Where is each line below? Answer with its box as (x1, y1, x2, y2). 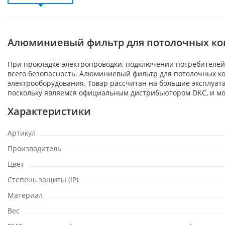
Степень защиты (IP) (8, 175, 78, 184)
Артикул (8, 128, 36, 138)
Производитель (8, 144, 61, 153)
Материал (8, 190, 43, 200)
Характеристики (8, 104, 91, 118)
